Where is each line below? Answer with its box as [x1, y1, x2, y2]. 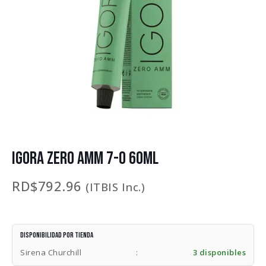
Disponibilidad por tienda [20, 230, 93, 240]
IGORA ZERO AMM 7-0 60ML [12, 147, 159, 169]
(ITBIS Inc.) [85, 179, 145, 194]
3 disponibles [192, 246, 246, 258]
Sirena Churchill [20, 246, 81, 258]
